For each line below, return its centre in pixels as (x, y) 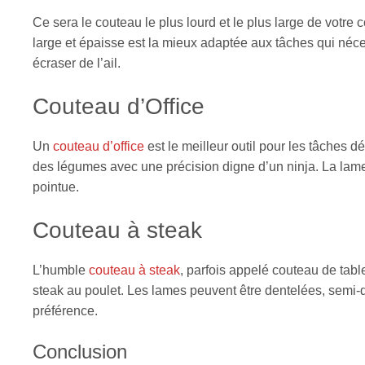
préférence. (65, 311)
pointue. (56, 187)
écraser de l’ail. (77, 64)
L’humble (61, 270)
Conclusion (80, 352)
